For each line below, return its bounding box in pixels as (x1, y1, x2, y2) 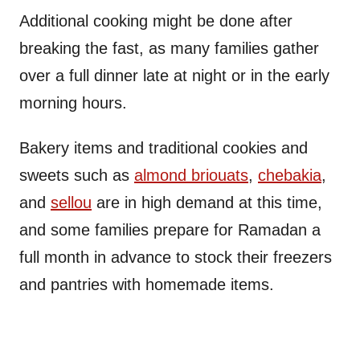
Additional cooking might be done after (19, 12, 292, 31)
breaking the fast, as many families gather (19, 39, 319, 58)
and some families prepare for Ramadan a (19, 221, 321, 239)
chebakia (258, 166, 321, 185)
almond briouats (134, 166, 248, 185)
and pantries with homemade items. (19, 276, 279, 294)
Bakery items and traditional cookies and (19, 139, 308, 157)
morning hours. (19, 94, 132, 112)
